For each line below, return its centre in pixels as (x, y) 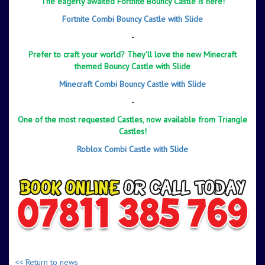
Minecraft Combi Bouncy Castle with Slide (132, 84)
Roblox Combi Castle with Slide (132, 149)
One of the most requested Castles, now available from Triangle (132, 119)
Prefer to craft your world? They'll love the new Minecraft (132, 54)
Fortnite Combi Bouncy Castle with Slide (132, 19)
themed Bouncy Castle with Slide (132, 66)
